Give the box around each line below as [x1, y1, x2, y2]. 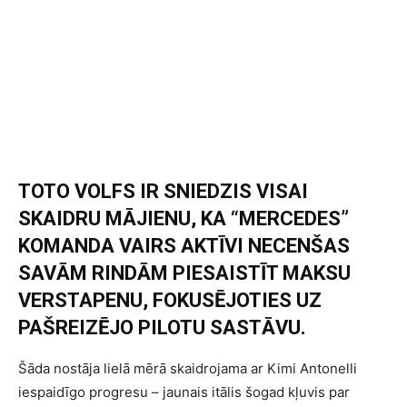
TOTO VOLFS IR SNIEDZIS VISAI [18, 180, 308, 203]
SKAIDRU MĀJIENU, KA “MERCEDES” [18, 207, 349, 231]
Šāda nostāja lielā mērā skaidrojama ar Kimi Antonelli [18, 360, 357, 378]
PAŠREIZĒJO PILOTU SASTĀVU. [18, 316, 306, 340]
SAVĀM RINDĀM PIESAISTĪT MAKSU [18, 262, 351, 285]
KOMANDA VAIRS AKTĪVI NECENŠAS [18, 234, 350, 258]
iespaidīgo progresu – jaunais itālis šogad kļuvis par [18, 383, 350, 402]
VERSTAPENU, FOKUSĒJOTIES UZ [18, 289, 322, 313]
